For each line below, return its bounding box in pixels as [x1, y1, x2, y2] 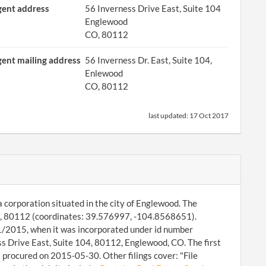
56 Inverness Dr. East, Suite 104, [85, 55, 213, 65]
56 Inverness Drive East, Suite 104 [85, 3, 221, 14]
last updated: [148, 111, 189, 120]
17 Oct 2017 [189, 111, 229, 120]
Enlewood [85, 68, 123, 78]
